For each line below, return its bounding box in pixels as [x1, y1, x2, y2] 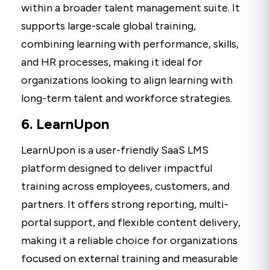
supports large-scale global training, [21, 19, 196, 33]
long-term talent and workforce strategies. [21, 91, 232, 105]
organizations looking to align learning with [21, 73, 233, 87]
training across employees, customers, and [21, 179, 230, 193]
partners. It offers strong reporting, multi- [21, 197, 228, 211]
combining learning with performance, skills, [21, 37, 239, 51]
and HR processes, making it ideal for [21, 55, 202, 69]
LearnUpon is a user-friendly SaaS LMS [21, 143, 209, 157]
